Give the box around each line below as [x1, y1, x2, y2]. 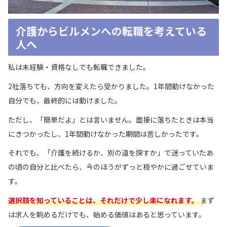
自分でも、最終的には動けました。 [8, 95, 122, 105]
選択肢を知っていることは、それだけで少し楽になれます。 [8, 195, 199, 206]
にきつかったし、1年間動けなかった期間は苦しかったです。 [8, 128, 203, 139]
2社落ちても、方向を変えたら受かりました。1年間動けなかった [8, 81, 214, 91]
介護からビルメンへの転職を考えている [15, 23, 207, 39]
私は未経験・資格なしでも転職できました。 [8, 62, 150, 72]
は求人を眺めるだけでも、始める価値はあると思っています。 [8, 209, 206, 220]
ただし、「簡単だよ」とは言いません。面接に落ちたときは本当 [8, 114, 214, 125]
